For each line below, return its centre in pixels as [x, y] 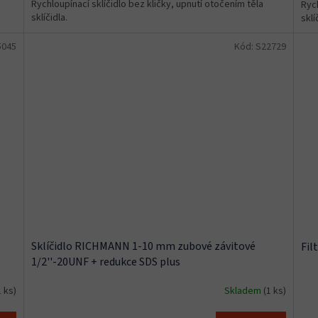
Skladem [243, 291]
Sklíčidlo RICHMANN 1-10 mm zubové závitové [144, 247]
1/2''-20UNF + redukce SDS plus [106, 262]
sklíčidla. [50, 17]
